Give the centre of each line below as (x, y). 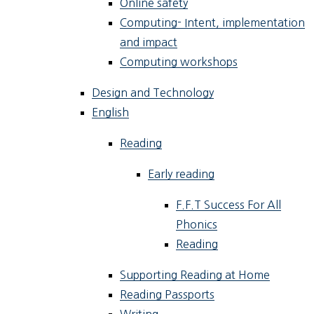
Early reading (182, 174)
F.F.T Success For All (229, 205)
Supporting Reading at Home (195, 275)
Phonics (197, 225)
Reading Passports (168, 295)
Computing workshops (179, 62)
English (111, 112)
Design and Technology (153, 93)
